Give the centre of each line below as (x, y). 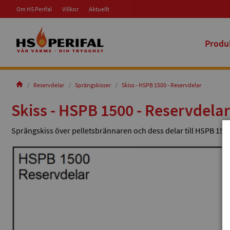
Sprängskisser (93, 85)
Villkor (70, 9)
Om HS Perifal (34, 9)
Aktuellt (99, 9)
